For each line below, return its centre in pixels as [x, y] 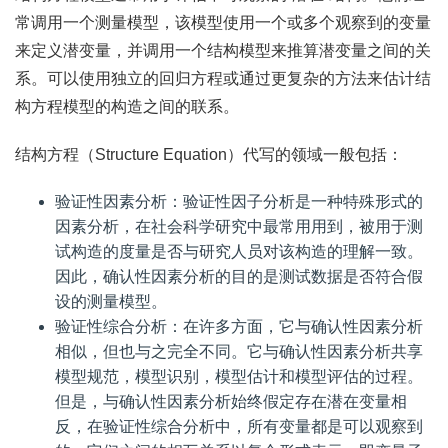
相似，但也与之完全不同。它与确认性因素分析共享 [239, 351]
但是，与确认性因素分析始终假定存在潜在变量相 [231, 401]
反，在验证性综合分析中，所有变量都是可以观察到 [239, 426]
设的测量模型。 [111, 301]
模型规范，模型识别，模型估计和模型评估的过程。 [239, 376]
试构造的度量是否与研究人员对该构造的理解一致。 [239, 251]
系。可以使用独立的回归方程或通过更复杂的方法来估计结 [223, 78]
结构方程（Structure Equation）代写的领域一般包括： [209, 154]
